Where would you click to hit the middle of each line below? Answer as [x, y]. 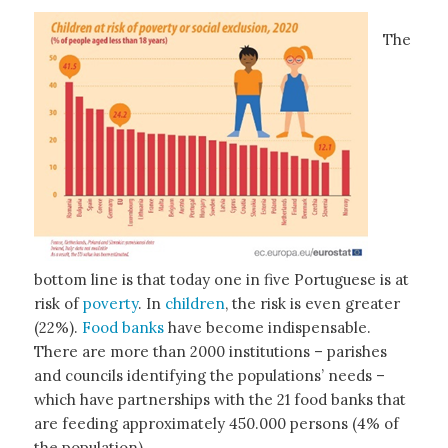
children [194, 303]
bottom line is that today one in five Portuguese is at [221, 279]
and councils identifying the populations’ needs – [209, 375]
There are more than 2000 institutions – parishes [210, 351]
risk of [58, 303]
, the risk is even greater [312, 303]
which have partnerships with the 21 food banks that [219, 399]
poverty [110, 303]
